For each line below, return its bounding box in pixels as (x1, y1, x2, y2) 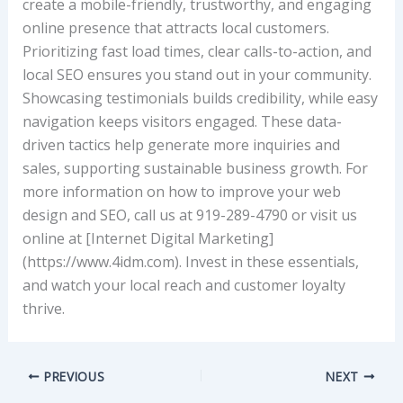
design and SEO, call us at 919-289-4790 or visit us (22, 205, 357, 226)
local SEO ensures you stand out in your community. (22, 65, 372, 85)
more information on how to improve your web (22, 182, 341, 202)
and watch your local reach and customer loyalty (22, 275, 345, 296)
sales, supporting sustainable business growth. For (22, 158, 368, 179)
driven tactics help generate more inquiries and (22, 135, 340, 156)
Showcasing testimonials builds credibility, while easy (22, 88, 378, 109)
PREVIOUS (40, 367, 105, 385)
